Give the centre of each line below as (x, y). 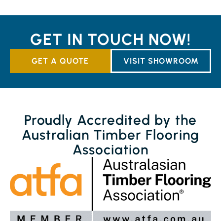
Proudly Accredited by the (110, 120)
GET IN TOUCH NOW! (110, 40)
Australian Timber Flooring (110, 135)
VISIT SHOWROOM (161, 61)
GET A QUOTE (60, 61)
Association (110, 150)
